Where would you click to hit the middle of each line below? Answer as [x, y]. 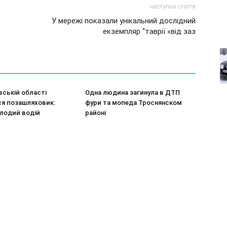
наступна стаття [173, 7]
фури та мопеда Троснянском [134, 103]
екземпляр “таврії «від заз [149, 31]
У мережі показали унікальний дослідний [124, 21]
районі [96, 113]
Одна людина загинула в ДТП [133, 92]
